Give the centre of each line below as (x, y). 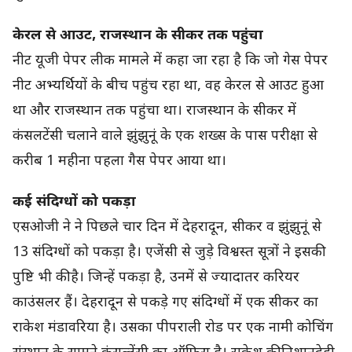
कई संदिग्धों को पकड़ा (74, 203)
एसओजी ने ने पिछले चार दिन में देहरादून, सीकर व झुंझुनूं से (167, 228)
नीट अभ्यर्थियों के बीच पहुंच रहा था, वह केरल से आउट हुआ (168, 86)
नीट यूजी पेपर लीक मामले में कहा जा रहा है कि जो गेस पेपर (170, 60)
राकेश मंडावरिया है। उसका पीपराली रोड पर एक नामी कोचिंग (173, 328)
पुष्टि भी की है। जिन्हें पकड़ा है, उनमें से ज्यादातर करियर (156, 278)
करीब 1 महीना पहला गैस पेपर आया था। (119, 161)
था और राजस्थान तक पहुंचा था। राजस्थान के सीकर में (154, 111)
